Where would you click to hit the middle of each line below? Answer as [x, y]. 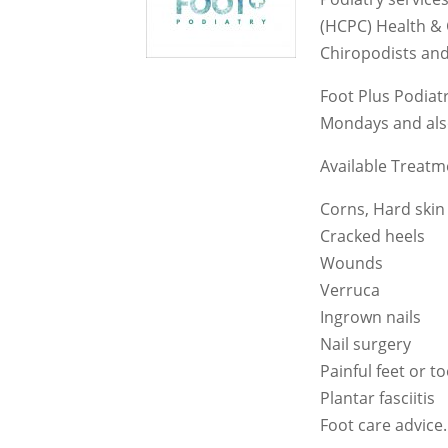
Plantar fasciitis [378, 398]
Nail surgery [366, 344]
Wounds [352, 263]
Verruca [350, 290]
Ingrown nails [371, 317]
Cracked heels [373, 236]
